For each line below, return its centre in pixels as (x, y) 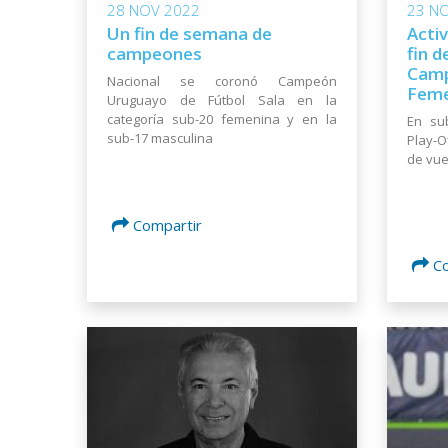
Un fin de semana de (189, 33)
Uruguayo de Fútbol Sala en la (222, 99)
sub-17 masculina (160, 137)
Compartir (167, 224)
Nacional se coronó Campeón (222, 80)
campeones (154, 53)
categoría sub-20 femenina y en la (222, 118)
